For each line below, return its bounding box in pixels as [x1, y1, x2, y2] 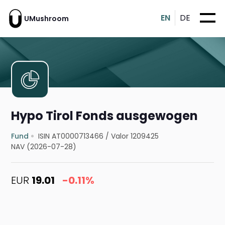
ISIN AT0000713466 [38, 131, 104, 142]
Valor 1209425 [111, 131, 159, 142]
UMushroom [24, 13, 69, 24]
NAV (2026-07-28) [11, 142, 77, 152]
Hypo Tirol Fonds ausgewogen [11, 107, 198, 125]
